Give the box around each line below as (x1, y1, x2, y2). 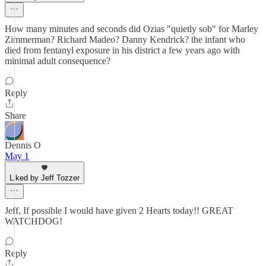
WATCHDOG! (5, 216, 62, 226)
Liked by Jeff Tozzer (9, 173, 80, 182)
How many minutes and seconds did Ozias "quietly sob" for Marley (5, 24, 258, 34)
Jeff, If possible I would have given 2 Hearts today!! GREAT (5, 205, 233, 216)
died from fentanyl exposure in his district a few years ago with (5, 45, 240, 55)
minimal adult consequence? (5, 56, 110, 66)
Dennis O (5, 140, 41, 150)
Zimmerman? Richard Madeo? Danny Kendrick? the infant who (5, 34, 245, 45)
